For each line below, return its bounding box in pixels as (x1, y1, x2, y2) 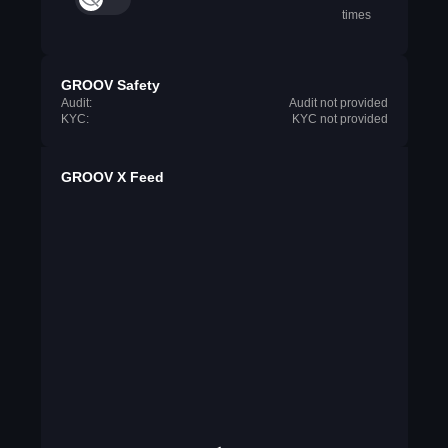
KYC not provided (291, 112, 388, 126)
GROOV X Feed (60, 169, 164, 185)
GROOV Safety (60, 77, 160, 93)
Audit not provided (288, 96, 388, 110)
